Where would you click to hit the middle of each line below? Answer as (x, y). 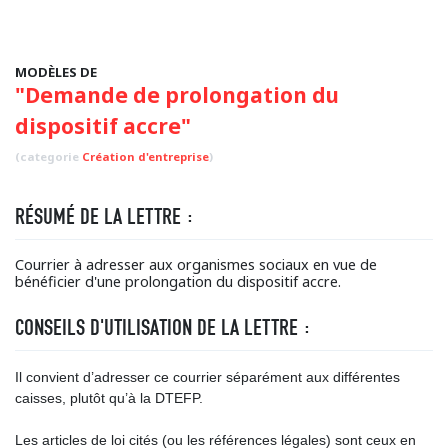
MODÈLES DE (56, 72)
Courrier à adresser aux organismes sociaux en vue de (196, 264)
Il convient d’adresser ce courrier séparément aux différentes (207, 377)
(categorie (48, 156)
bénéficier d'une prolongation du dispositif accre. (178, 281)
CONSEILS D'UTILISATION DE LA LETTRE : (163, 327)
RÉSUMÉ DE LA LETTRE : (104, 216)
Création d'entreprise (145, 156)
